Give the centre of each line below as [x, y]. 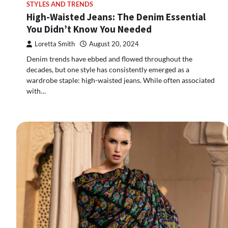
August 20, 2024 [114, 44]
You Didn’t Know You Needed [89, 29]
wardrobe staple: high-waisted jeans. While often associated [121, 80]
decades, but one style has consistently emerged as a [108, 69]
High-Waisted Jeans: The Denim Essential [116, 17]
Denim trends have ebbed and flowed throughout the [109, 59]
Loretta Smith [55, 44]
